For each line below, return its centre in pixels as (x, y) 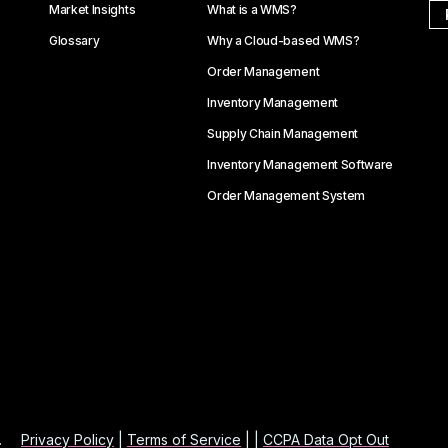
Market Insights (92, 10)
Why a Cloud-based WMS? (283, 41)
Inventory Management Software (300, 165)
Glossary (74, 41)
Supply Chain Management (282, 134)
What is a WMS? (252, 10)
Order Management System (286, 196)
